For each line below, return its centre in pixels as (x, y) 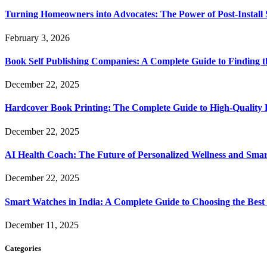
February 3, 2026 (37, 38)
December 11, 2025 (42, 225)
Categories (23, 248)
